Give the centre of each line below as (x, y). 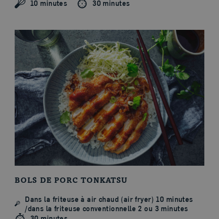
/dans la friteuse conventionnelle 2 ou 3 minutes (107, 208)
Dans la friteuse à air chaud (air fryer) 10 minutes (109, 199)
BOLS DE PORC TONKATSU (71, 181)
